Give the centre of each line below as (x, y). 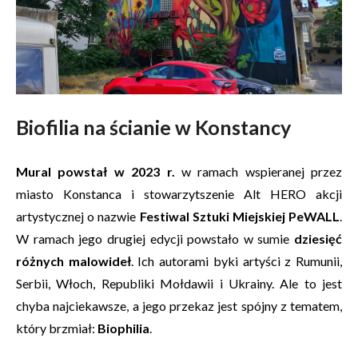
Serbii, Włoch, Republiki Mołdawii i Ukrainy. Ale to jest (179, 283)
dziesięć (318, 239)
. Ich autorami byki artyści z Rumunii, (237, 261)
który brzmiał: (57, 328)
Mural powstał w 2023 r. (95, 171)
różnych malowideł (74, 261)
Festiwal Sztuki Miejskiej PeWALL (239, 216)
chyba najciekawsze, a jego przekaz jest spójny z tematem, (179, 306)
